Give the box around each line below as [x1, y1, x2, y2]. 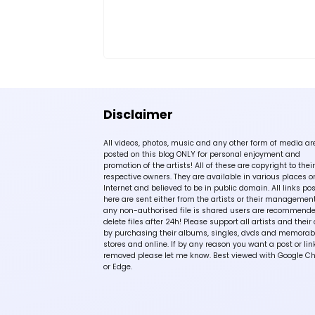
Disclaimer [103, 105, 173, 123]
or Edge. [103, 261, 132, 272]
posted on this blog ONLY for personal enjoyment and [103, 148, 300, 160]
